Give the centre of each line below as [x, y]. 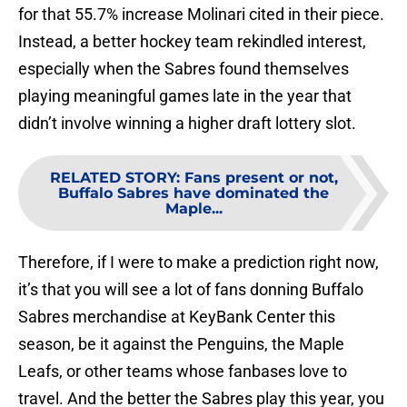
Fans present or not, [261, 178]
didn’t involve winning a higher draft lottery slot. [187, 124]
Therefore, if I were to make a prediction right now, [199, 263]
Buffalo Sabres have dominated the [194, 194]
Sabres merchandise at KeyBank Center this [177, 317]
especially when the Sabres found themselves [184, 69]
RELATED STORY [113, 178]
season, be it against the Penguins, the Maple [181, 344]
